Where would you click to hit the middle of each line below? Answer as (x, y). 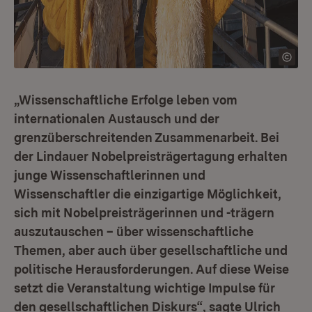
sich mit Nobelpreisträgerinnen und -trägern (144, 213)
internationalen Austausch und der (117, 119)
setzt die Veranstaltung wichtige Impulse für (145, 288)
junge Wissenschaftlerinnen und (110, 175)
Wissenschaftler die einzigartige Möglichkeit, (148, 194)
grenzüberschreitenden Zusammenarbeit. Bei (147, 138)
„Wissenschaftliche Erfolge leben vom (126, 100)
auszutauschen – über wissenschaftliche (134, 232)
